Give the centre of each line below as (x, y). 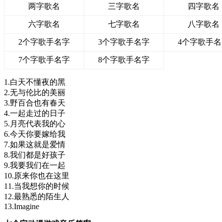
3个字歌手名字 (124, 42)
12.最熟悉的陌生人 (37, 196)
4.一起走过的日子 (35, 113)
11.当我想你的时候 (37, 186)
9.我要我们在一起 (35, 165)
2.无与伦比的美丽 (35, 92)
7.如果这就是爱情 (35, 144)
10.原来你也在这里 (37, 175)
